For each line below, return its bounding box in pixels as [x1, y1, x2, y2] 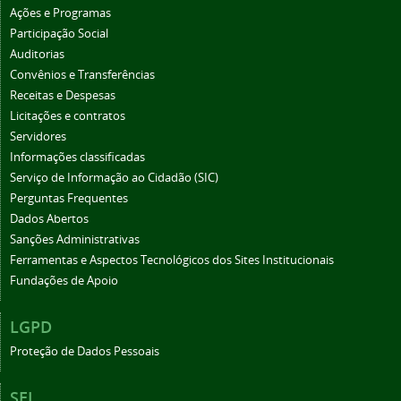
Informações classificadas [10, 149, 145, 165]
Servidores [10, 128, 66, 144]
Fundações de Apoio [10, 272, 118, 288]
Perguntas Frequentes [10, 190, 128, 206]
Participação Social [10, 25, 108, 41]
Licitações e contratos [10, 107, 125, 124]
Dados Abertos [10, 210, 89, 226]
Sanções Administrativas [10, 231, 140, 247]
